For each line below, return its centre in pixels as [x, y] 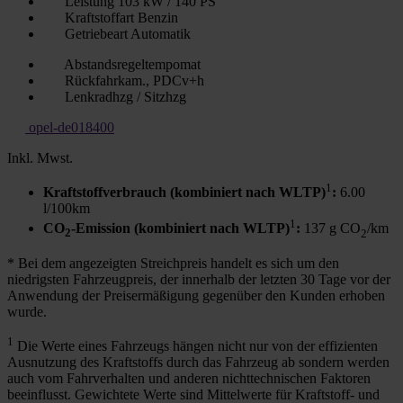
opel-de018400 [72, 127]
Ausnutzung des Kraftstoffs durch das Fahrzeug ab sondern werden [198, 362]
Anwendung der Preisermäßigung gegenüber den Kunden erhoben [196, 295]
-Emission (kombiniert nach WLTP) [180, 228]
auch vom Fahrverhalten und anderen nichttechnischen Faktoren [189, 378]
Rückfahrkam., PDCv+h [133, 80]
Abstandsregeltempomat [131, 64]
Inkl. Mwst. [40, 157]
